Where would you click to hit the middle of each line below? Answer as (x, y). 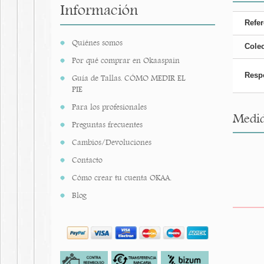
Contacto (87, 160)
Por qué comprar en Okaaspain (126, 60)
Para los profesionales (109, 107)
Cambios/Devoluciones (112, 142)
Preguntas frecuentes (107, 125)
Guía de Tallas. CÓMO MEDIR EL (129, 78)
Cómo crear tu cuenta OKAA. (122, 178)
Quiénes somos (97, 43)
